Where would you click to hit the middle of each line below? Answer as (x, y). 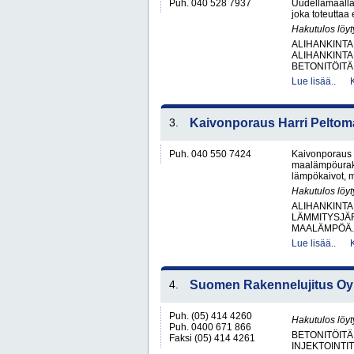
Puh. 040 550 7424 (210, 154)
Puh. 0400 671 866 (210, 327)
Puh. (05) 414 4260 (211, 316)
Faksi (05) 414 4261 (212, 338)
